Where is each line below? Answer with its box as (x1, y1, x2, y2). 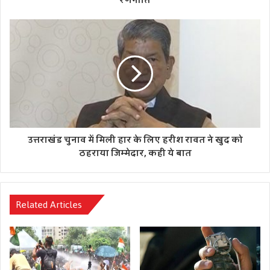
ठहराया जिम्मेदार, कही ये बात (78, 145, 192, 162)
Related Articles (16, 195, 82, 214)
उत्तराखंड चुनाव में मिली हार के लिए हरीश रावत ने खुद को (27, 131, 243, 148)
